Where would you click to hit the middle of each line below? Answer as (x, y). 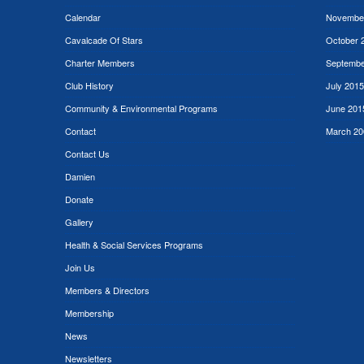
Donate (79, 199)
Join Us (80, 268)
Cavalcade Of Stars (104, 40)
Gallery (79, 222)
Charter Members (100, 63)
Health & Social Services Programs (134, 245)
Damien (80, 177)
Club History (89, 86)
